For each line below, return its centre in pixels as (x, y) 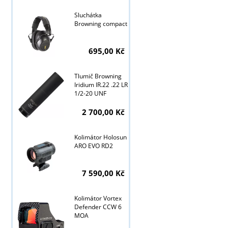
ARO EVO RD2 (93, 146)
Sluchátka (88, 15)
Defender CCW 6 (98, 207)
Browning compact (101, 24)
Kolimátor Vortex (98, 198)
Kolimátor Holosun (100, 137)
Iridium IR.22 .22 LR (101, 85)
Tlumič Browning (98, 76)
